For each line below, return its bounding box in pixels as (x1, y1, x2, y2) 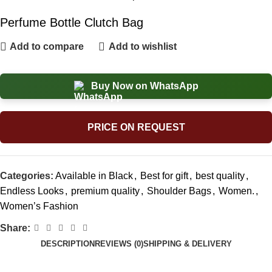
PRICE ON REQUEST (87, 121, 185, 132)
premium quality (71, 185, 140, 196)
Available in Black (55, 170, 133, 181)
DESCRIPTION (40, 239, 95, 248)
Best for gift (140, 170, 188, 181)
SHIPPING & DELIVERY (143, 239, 232, 248)
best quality (195, 170, 245, 181)
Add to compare (10, 41, 84, 52)
